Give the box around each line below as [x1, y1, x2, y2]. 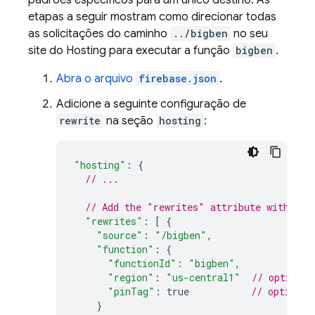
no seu [231, 27, 268, 41]
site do [28, 44, 66, 58]
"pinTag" [108, 285, 155, 298]
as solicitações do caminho [28, 27, 170, 41]
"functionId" [108, 257, 176, 270]
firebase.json [139, 72, 217, 85]
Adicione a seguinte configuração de [56, 97, 246, 111]
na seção [103, 114, 156, 128]
